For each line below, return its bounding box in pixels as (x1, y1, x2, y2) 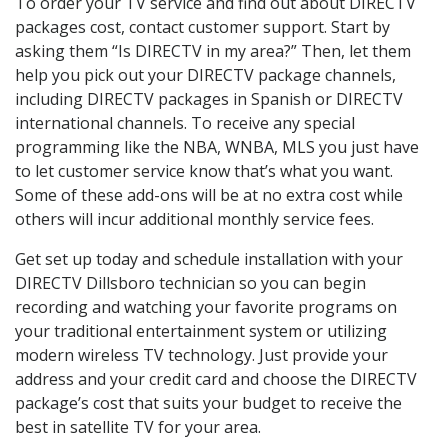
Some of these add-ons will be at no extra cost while (15, 184, 403, 207)
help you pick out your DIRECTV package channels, (15, 64, 396, 87)
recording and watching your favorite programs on (15, 296, 397, 319)
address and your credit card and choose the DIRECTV (15, 368, 417, 391)
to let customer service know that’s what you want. (15, 160, 393, 183)
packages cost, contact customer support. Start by (15, 16, 390, 39)
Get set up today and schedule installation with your (15, 248, 403, 271)
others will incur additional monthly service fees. (15, 208, 374, 231)
